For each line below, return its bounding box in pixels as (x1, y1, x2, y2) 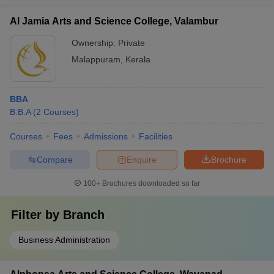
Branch (63, 208, 105, 221)
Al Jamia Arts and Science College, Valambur (10, 16, 218, 26)
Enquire (127, 154, 157, 165)
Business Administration (18, 235, 110, 245)
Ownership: (72, 38, 118, 48)
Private (118, 38, 145, 48)
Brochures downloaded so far (100, 179, 200, 188)
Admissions (84, 131, 128, 141)
